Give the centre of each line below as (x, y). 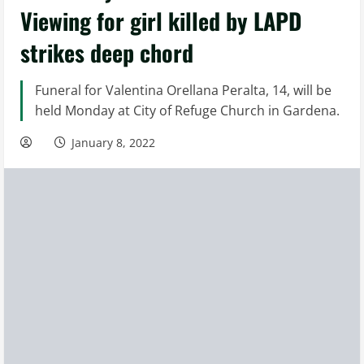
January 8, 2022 (113, 143)
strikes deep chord (107, 52)
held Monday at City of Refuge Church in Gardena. (187, 110)
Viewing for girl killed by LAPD (161, 21)
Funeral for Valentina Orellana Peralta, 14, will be (183, 90)
